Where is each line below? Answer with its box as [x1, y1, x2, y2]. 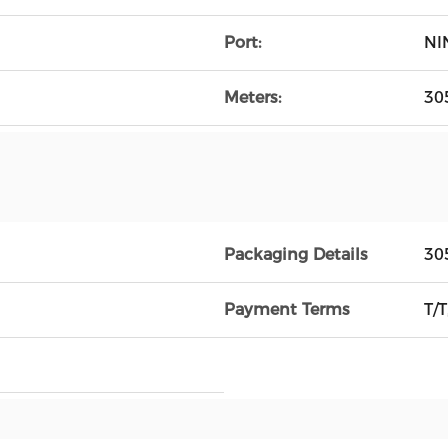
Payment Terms [224, 300, 350, 319]
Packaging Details [224, 245, 368, 264]
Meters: [224, 88, 281, 107]
